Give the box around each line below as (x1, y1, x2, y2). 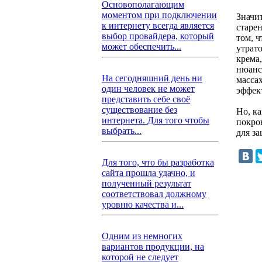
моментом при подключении (102, 10, 217, 20)
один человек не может (102, 84, 195, 94)
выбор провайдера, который (102, 31, 214, 41)
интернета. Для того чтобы (102, 115, 209, 125)
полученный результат (102, 178, 191, 188)
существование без (102, 105, 177, 115)
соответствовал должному (102, 189, 206, 199)
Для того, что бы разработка (102, 157, 214, 167)
